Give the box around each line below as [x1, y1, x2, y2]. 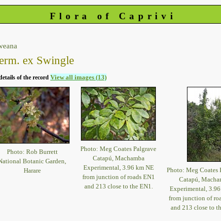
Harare [23, 166, 41, 174]
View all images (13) [50, 74, 107, 81]
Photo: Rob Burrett [6, 147, 58, 155]
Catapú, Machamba [92, 154, 145, 162]
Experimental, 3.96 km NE [83, 163, 154, 171]
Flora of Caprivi [49, 11, 177, 21]
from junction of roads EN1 [82, 173, 155, 181]
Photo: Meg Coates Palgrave [80, 145, 156, 152]
